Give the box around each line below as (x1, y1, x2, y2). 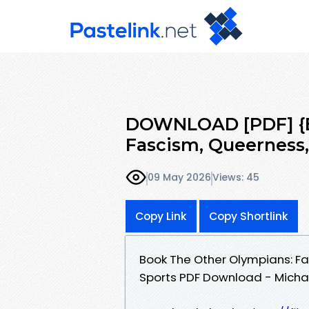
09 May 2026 (148, 170, 211, 185)
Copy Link (135, 208, 187, 223)
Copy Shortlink (209, 208, 288, 223)
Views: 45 (212, 170, 259, 185)
